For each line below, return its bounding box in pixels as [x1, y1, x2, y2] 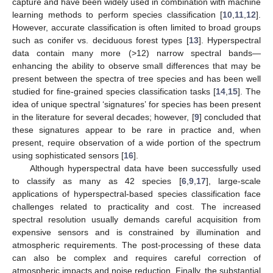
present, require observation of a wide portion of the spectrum [12, 138, 261, 148]
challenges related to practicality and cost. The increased [12, 202, 261, 212]
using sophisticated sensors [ [12, 151, 124, 161]
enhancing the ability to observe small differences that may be [12, 61, 261, 71]
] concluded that [199, 112, 261, 122]
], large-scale [205, 176, 261, 186]
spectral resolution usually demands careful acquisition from [12, 214, 261, 225]
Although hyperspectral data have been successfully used [29, 163, 261, 174]
